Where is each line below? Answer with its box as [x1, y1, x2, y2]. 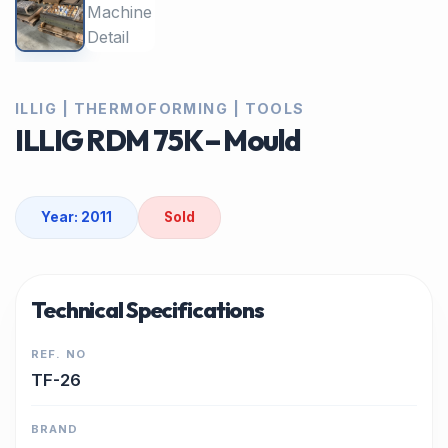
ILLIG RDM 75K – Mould [15, 122, 301, 158]
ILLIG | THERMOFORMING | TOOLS [15, 100, 305, 117]
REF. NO [31, 347, 86, 361]
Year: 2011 [41, 209, 112, 225]
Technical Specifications [31, 296, 265, 324]
